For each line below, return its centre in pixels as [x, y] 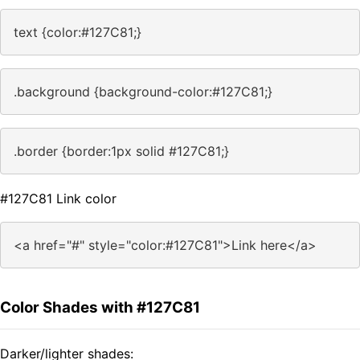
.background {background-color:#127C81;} [143, 92]
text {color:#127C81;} [78, 33]
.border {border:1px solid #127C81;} [121, 151]
